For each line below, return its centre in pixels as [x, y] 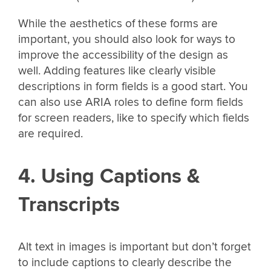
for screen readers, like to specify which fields [134, 118]
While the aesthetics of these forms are [118, 23]
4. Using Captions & [109, 176]
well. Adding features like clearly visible [117, 70]
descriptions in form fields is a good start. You [133, 86]
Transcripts [69, 204]
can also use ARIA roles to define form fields [131, 102]
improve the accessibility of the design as [123, 55]
